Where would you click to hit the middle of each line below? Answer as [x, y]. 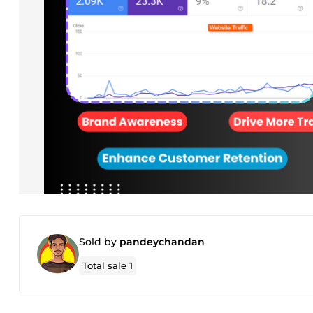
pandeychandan [162, 242]
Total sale [106, 265]
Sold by [99, 242]
